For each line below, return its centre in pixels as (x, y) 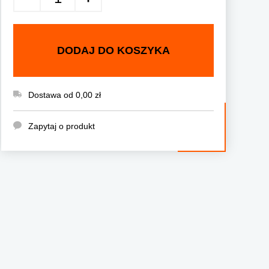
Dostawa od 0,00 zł (65, 95)
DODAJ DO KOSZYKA (113, 50)
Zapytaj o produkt (62, 126)
